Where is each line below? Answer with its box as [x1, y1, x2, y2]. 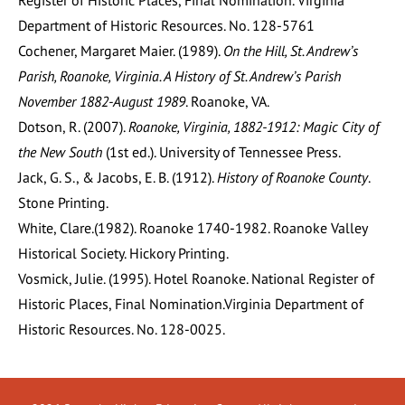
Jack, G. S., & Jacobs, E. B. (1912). [18, 168, 217, 187]
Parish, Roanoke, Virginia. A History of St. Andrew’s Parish [18, 67, 341, 86]
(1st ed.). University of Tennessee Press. [102, 143, 341, 162]
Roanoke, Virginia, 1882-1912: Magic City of [128, 118, 379, 137]
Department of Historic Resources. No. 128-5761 [18, 16, 315, 35]
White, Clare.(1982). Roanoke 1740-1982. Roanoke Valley [18, 219, 367, 238]
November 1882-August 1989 [18, 92, 185, 111]
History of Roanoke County [217, 168, 368, 187]
